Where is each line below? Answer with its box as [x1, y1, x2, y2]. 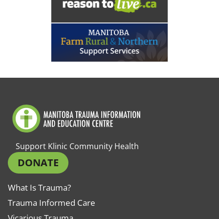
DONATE [18, 156, 59, 169]
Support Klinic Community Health [16, 141, 139, 152]
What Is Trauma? [8, 182, 71, 193]
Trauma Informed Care [8, 197, 95, 208]
